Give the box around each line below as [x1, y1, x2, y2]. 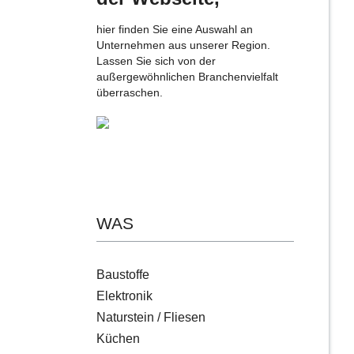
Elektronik [96, 289, 153, 303]
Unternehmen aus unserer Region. [96, 40, 270, 52]
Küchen [96, 332, 140, 346]
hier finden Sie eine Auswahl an [96, 24, 253, 36]
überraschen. [96, 87, 163, 100]
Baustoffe [96, 268, 149, 282]
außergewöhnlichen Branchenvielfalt [96, 71, 278, 84]
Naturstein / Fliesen [96, 311, 205, 325]
